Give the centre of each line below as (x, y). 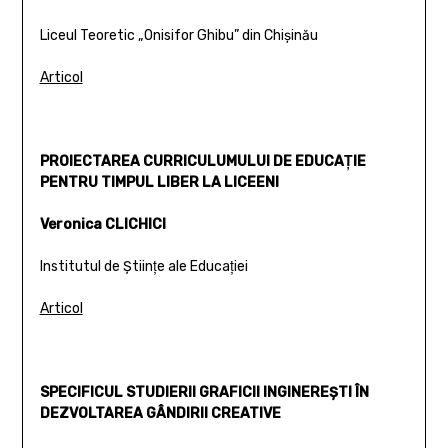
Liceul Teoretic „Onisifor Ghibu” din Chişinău (178, 35)
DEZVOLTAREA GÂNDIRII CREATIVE (160, 413)
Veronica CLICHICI (102, 224)
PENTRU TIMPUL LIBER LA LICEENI (159, 182)
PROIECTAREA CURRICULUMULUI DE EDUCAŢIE (202, 161)
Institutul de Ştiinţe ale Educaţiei (143, 266)
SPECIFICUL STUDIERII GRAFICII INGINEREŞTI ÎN (204, 392)
